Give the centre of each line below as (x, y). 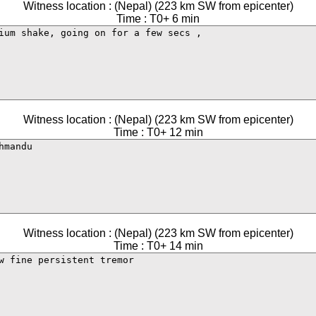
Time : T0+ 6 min (158, 19)
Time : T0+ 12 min (158, 132)
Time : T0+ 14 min (158, 246)
